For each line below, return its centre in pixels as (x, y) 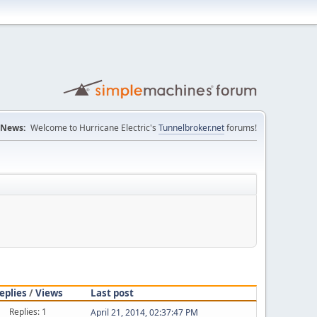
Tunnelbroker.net (191, 128)
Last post (112, 293)
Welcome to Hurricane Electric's (94, 128)
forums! (241, 128)
